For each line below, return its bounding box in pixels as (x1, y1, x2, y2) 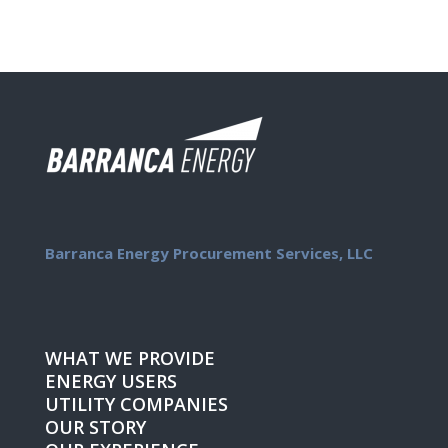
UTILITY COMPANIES (44, 392, 228, 417)
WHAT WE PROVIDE (44, 346, 215, 371)
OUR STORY (44, 415, 146, 440)
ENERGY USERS (44, 369, 177, 394)
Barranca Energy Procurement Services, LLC (44, 243, 373, 264)
